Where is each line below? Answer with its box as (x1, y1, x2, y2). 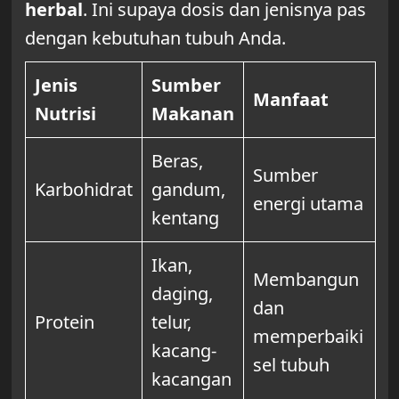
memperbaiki (252, 324, 363, 349)
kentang (151, 206, 219, 231)
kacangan (151, 367, 232, 392)
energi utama (252, 191, 363, 216)
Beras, (151, 149, 203, 174)
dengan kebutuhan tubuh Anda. (24, 26, 286, 51)
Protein (34, 310, 94, 335)
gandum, (151, 177, 225, 202)
